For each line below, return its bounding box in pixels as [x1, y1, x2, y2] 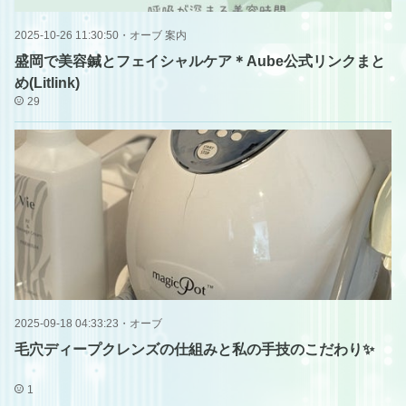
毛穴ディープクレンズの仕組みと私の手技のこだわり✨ [14, 342, 374, 357]
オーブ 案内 [130, 29, 187, 42]
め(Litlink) [14, 75, 80, 91]
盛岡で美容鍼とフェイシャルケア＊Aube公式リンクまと [14, 53, 385, 69]
